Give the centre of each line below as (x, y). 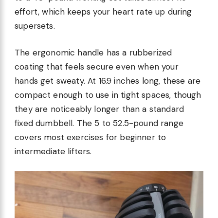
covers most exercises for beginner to (91, 137)
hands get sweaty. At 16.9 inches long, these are (108, 81)
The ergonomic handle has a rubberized (93, 52)
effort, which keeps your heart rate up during (103, 12)
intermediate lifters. (53, 151)
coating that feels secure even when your (97, 66)
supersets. (35, 26)
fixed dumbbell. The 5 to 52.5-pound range (99, 123)
